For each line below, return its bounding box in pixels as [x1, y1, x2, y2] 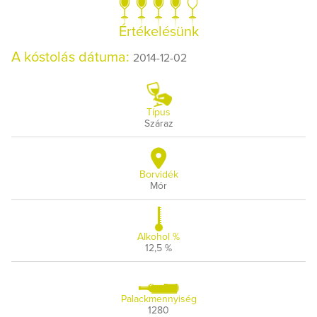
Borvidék [139, 169, 178, 180]
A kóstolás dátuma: [11, 50, 133, 64]
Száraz [144, 118, 173, 129]
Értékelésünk [118, 24, 199, 39]
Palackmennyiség [120, 294, 197, 304]
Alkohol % [137, 231, 180, 242]
